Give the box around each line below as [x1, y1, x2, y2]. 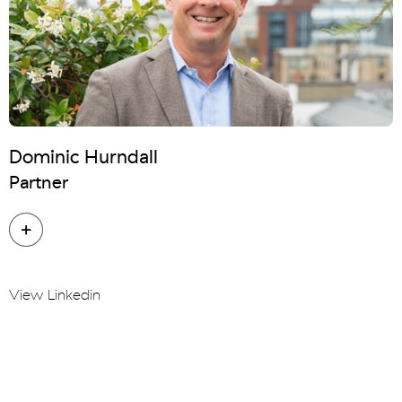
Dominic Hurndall [9, 144, 158, 169]
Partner [9, 171, 68, 193]
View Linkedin [9, 286, 100, 303]
